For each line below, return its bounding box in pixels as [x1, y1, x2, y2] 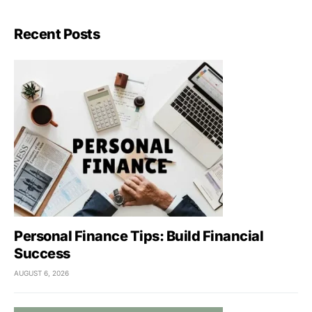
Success [14, 245, 70, 263]
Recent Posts [14, 26, 100, 43]
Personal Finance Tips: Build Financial [14, 228, 263, 245]
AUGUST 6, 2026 [14, 269, 69, 278]
